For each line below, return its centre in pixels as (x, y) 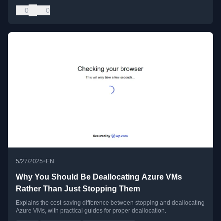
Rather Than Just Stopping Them (78, 189)
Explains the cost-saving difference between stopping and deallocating (110, 203)
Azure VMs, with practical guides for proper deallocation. (91, 211)
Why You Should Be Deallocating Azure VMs (99, 177)
